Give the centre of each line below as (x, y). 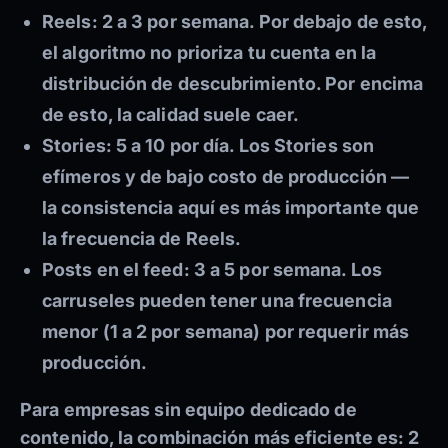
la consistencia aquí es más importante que (231, 208)
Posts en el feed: (116, 270)
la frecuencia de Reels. (142, 239)
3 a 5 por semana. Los (285, 270)
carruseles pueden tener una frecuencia (217, 301)
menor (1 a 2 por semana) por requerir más (226, 332)
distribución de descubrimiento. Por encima (233, 84)
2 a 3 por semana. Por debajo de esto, (262, 22)
